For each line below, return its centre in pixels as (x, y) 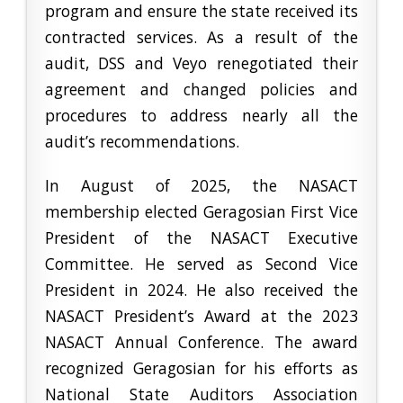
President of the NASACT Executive (201, 238)
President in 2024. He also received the (201, 290)
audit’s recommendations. (142, 142)
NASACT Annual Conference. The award (201, 342)
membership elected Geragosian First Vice (201, 212)
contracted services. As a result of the (201, 37)
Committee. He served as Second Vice (201, 264)
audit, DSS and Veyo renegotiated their (201, 63)
